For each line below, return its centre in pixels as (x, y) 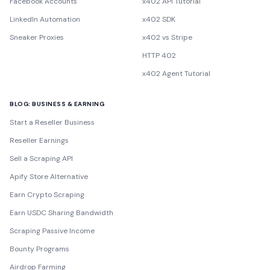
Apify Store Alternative (49, 177)
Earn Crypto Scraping (47, 195)
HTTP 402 (159, 55)
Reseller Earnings (39, 140)
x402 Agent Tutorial (176, 74)
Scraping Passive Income (52, 231)
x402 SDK (159, 19)
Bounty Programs (39, 249)
